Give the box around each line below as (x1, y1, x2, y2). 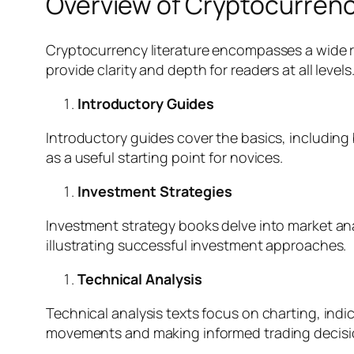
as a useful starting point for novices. (46, 147, 284, 167)
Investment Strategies (77, 181, 232, 201)
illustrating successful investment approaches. (46, 235, 347, 254)
